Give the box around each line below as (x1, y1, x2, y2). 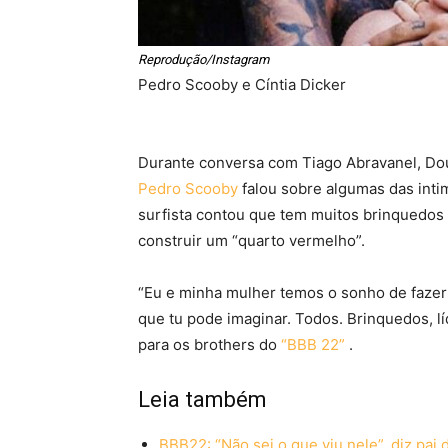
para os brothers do (138, 335, 281, 355)
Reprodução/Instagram (138, 52, 269, 68)
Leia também (138, 387, 267, 413)
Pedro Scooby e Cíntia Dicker (138, 75, 346, 95)
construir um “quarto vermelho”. (138, 231, 365, 251)
